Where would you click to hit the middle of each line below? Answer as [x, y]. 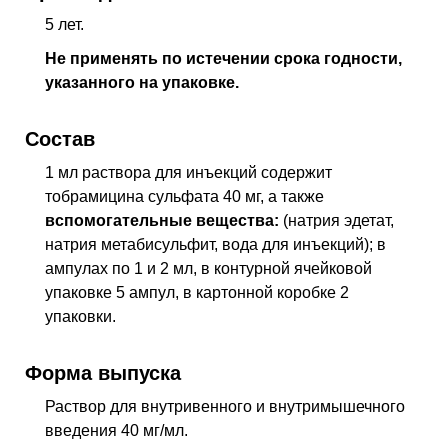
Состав [60, 138]
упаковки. [80, 317]
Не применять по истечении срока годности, [223, 58]
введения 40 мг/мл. [118, 431]
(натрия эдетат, [338, 221]
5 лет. [64, 25]
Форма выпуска [103, 373]
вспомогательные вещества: [164, 221]
